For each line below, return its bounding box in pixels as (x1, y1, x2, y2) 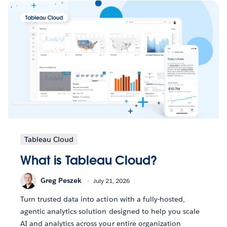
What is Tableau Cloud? (20, 152, 157, 168)
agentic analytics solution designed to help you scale (20, 206, 200, 216)
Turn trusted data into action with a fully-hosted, (20, 194, 185, 204)
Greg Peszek (41, 176, 82, 185)
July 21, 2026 (93, 176, 130, 185)
